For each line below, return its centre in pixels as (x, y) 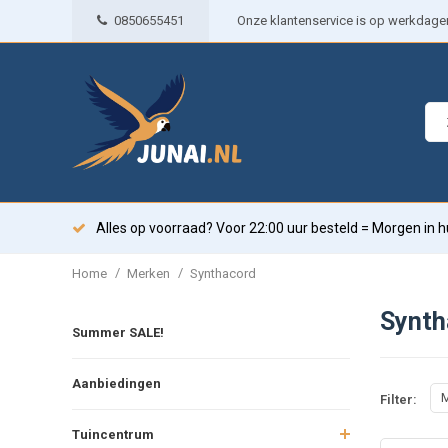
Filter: (398, 400)
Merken (148, 273)
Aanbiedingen (116, 383)
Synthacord (223, 273)
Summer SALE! (118, 332)
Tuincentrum (113, 434)
